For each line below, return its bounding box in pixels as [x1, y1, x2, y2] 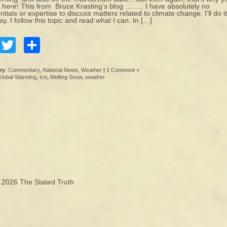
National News [43, 67, 78, 73]
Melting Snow [50, 74, 82, 80]
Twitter [16, 36, 64, 54]
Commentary [8, 67, 40, 73]
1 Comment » [106, 67, 139, 73]
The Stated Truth [20, 178, 74, 186]
